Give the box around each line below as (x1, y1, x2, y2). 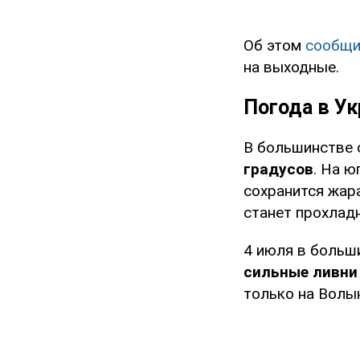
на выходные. (243, 58, 339, 77)
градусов (243, 160, 313, 179)
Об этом (243, 36, 305, 55)
